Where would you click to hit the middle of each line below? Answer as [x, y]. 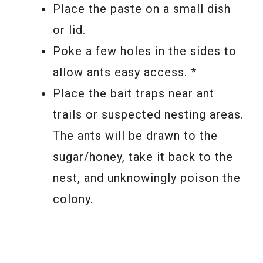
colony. [73, 199]
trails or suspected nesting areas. [148, 114]
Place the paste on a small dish [142, 9]
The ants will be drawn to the [135, 135]
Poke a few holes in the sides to [145, 51]
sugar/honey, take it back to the [143, 156]
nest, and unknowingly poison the [147, 178]
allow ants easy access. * [125, 72]
